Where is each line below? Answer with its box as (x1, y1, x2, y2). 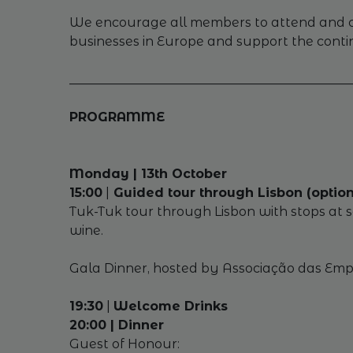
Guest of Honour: (69, 336, 180, 351)
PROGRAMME (69, 110, 165, 124)
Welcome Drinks (113, 299, 228, 314)
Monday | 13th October (69, 166, 227, 181)
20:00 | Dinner (69, 318, 164, 333)
